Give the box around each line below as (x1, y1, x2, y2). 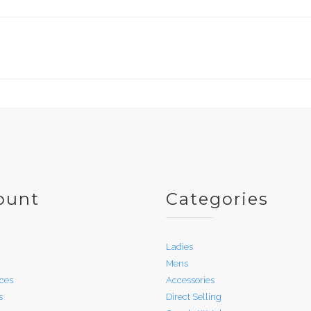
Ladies (166, 241, 193, 252)
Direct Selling (166, 291, 221, 302)
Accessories (166, 274, 215, 285)
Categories (166, 188, 269, 209)
